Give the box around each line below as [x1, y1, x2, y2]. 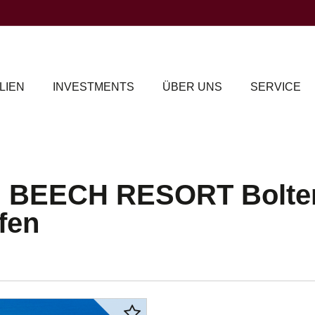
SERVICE [250, 80, 301, 93]
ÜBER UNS [162, 80, 222, 93]
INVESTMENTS [53, 80, 134, 93]
